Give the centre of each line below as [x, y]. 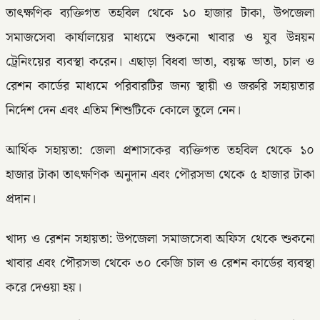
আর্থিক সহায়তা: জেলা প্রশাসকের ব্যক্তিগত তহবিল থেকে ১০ [160, 150]
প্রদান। [21, 199]
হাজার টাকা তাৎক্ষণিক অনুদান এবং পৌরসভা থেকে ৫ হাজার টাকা [160, 175]
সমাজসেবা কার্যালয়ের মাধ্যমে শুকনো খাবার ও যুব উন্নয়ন [160, 37]
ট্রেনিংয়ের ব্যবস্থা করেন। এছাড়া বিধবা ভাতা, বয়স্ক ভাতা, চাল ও [160, 62]
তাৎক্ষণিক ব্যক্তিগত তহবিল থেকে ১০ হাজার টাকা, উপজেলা [160, 13]
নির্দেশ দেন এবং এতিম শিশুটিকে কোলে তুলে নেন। [123, 110]
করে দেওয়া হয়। [44, 287]
